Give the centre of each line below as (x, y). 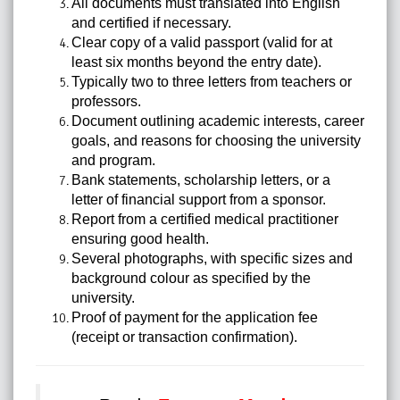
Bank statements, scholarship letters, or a (201, 180)
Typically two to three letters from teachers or (212, 82)
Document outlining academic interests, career (218, 121)
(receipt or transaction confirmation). (184, 337)
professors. (106, 102)
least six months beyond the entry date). (196, 62)
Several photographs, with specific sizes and (212, 259)
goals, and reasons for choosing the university (216, 141)
